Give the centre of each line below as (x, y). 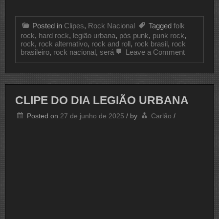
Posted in (48, 25)
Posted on (44, 116)
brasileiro (35, 52)
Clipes (74, 25)
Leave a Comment (154, 52)
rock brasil (151, 44)
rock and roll (111, 44)
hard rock (54, 35)
